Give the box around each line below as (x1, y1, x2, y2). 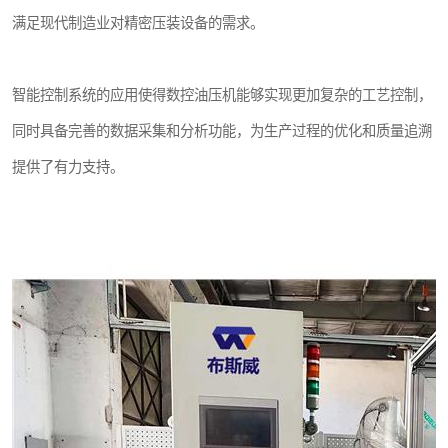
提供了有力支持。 (12, 159, 124, 175)
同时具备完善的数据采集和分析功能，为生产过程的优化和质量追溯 (12, 123, 432, 139)
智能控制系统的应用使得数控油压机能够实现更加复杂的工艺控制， (12, 87, 432, 103)
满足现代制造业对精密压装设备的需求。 (12, 15, 264, 31)
